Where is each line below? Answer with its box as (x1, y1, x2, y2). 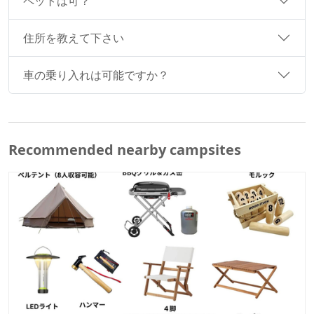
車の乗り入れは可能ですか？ (23, 67, 169, 83)
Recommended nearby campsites (8, 140, 241, 159)
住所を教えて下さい (23, 29, 124, 46)
